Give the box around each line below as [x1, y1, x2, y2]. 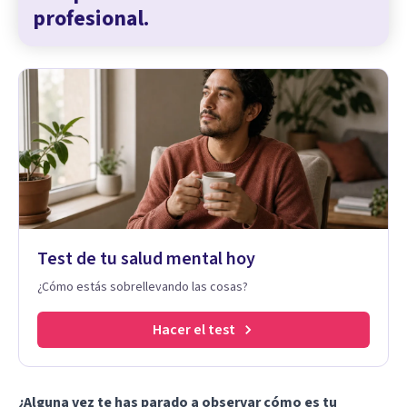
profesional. [33, 2, 149, 35]
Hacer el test [152, 319, 235, 340]
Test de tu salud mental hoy [37, 245, 255, 272]
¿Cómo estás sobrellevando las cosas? [37, 277, 248, 296]
